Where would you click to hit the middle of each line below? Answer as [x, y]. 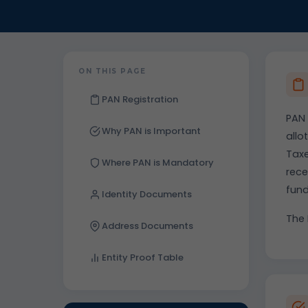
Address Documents [147, 226]
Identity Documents [147, 194]
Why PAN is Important [151, 131]
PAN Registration [140, 99]
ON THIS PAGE [112, 71]
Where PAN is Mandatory [158, 163]
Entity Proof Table [143, 257]
